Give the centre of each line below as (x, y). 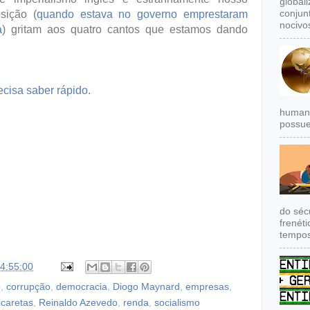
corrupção (28, 287)
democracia (82, 287)
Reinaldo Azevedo (78, 303)
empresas (207, 287)
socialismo (177, 303)
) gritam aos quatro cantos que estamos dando (125, 29)
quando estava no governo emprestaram (142, 14)
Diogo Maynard (146, 287)
